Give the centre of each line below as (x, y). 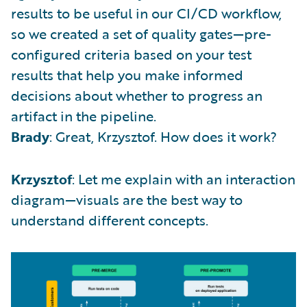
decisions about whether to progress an (137, 95)
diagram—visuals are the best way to (127, 199)
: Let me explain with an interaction (184, 179)
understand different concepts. (110, 220)
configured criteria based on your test (131, 54)
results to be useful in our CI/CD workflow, (146, 13)
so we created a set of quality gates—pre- (141, 34)
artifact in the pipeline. (84, 116)
